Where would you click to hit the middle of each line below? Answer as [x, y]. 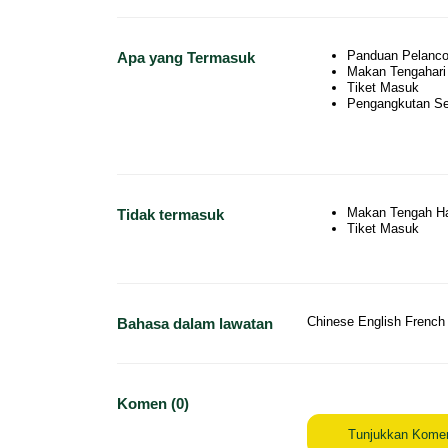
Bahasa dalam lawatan [195, 323]
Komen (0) [153, 403]
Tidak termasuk [170, 214]
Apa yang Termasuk [186, 57]
